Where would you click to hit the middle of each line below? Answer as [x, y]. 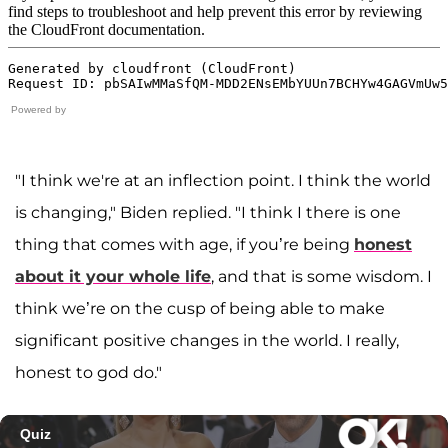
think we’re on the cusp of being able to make [200, 309]
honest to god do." [88, 373]
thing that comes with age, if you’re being [184, 245]
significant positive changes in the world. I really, [207, 341]
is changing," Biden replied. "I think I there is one [208, 213]
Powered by [38, 110]
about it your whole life [113, 277]
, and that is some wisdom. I [321, 277]
